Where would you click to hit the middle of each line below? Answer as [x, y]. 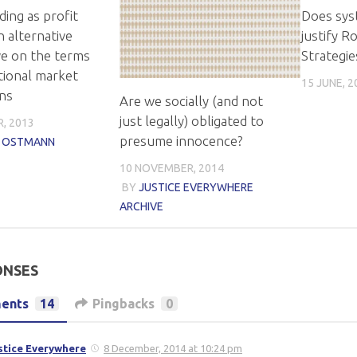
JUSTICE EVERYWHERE [196, 187]
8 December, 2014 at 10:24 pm [173, 349]
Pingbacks [124, 304]
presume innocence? [180, 140]
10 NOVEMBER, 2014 [171, 168]
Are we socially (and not [191, 100]
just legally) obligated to [191, 120]
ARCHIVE [141, 206]
